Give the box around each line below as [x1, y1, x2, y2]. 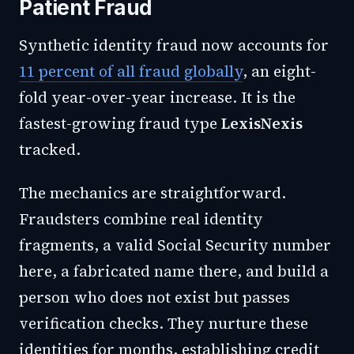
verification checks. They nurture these [19, 313, 308, 333]
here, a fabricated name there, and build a [19, 261, 329, 281]
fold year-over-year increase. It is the [19, 87, 296, 107]
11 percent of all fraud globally [19, 61, 243, 81]
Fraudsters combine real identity [19, 209, 263, 229]
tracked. [19, 139, 81, 160]
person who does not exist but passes [19, 287, 290, 307]
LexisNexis [221, 113, 303, 134]
